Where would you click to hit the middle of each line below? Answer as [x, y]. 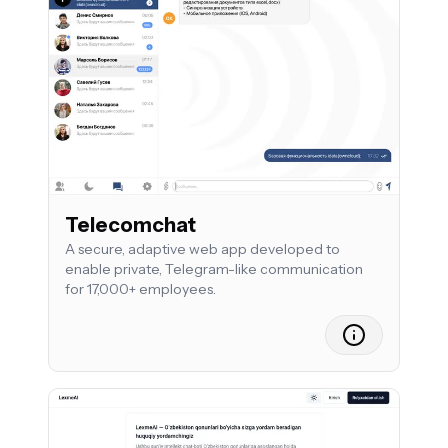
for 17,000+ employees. [140, 288]
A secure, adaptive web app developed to [202, 248]
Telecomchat [130, 224]
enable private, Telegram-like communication [214, 268]
